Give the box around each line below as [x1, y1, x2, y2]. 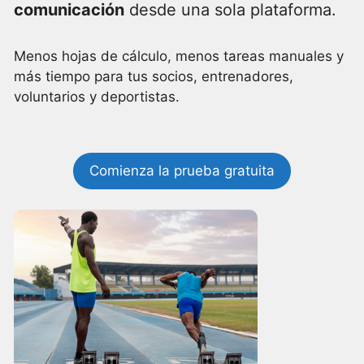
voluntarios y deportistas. [14, 89, 180, 105]
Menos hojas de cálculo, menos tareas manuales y [14, 48, 344, 64]
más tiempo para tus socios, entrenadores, [14, 68, 293, 84]
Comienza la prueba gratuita [89, 162, 275, 179]
